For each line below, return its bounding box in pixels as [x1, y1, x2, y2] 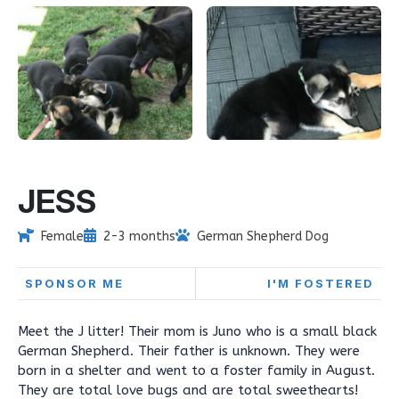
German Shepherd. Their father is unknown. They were [18, 343, 360, 359]
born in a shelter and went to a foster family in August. [18, 362, 375, 379]
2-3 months [103, 229, 175, 244]
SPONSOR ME [25, 276, 124, 290]
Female [41, 229, 84, 244]
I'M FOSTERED [267, 276, 374, 290]
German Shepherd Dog [197, 229, 329, 244]
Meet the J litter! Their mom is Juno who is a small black [18, 323, 377, 339]
